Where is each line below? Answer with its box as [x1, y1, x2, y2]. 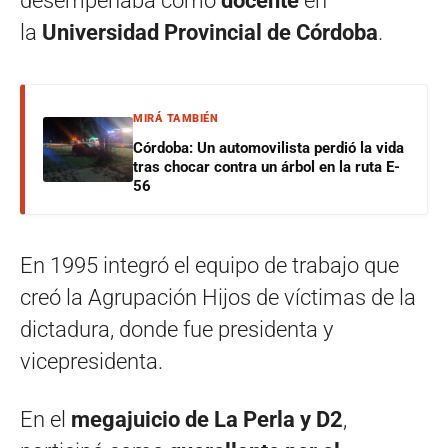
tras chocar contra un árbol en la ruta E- [133, 158, 400, 177]
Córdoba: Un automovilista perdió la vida [133, 139, 404, 158]
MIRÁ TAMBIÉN [133, 112, 218, 126]
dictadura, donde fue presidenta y [20, 317, 333, 343]
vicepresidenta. [20, 349, 163, 375]
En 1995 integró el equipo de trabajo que [20, 253, 399, 279]
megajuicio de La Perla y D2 [71, 407, 343, 433]
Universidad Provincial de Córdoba [42, 20, 378, 46]
